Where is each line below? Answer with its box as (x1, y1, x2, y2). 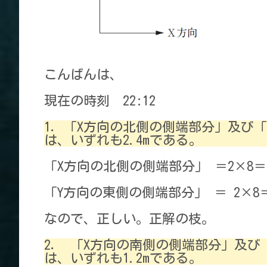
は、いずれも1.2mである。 (44, 251, 202, 265)
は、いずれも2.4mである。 (44, 133, 202, 147)
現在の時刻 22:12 (44, 94, 169, 107)
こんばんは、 (44, 67, 123, 81)
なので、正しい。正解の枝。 (44, 212, 215, 225)
